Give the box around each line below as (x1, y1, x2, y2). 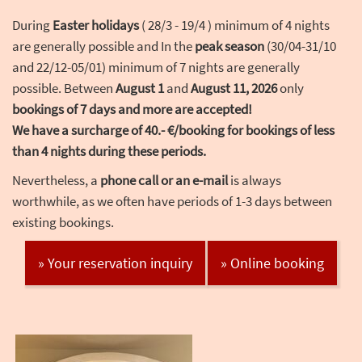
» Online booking (221, 254, 324, 273)
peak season (195, 37, 264, 56)
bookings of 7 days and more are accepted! (12, 100, 252, 119)
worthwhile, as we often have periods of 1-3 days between (12, 192, 332, 211)
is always (228, 171, 281, 190)
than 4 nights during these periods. (12, 142, 206, 161)
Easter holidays (53, 16, 139, 35)
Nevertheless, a (12, 171, 100, 190)
